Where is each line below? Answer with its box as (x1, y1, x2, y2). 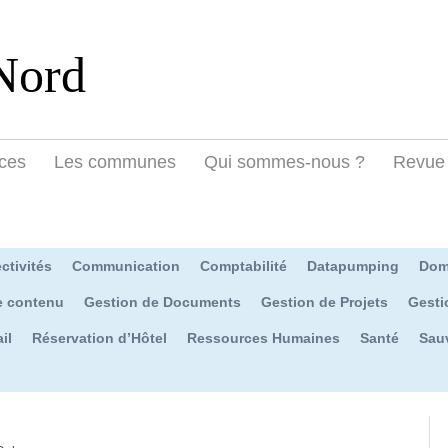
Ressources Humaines (187, 329, 340, 346)
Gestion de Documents (84, 293, 241, 310)
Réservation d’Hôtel (32, 329, 167, 346)
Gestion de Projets (261, 293, 388, 310)
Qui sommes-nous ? (204, 151, 365, 172)
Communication (72, 257, 180, 274)
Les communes (54, 151, 176, 172)
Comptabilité (200, 257, 287, 274)
